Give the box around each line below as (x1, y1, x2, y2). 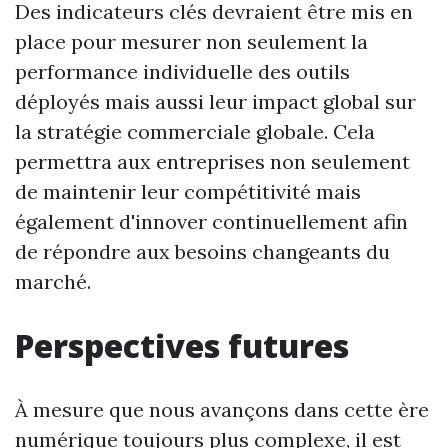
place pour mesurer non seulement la (15, 29, 368, 55)
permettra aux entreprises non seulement (15, 149, 410, 175)
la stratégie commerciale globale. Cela (15, 119, 375, 145)
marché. (15, 269, 91, 295)
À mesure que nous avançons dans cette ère (15, 397, 429, 423)
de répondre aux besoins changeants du (15, 239, 390, 265)
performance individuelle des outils (15, 59, 350, 85)
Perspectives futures (15, 324, 349, 368)
